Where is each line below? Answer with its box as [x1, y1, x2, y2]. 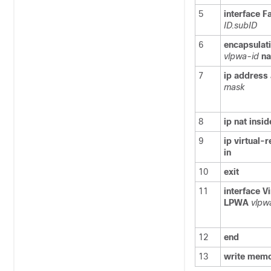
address [234, 71, 268, 80]
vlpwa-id [224, 51, 259, 61]
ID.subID [224, 21, 257, 30]
